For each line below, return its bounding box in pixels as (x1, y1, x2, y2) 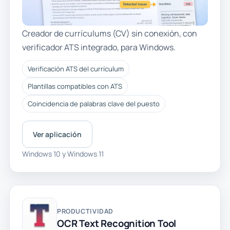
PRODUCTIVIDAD (56, 206, 114, 216)
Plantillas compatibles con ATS (27, 82, 122, 91)
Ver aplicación (32, 129, 82, 140)
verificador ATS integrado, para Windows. (22, 42, 176, 53)
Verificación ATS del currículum (27, 64, 124, 73)
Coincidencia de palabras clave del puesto (27, 99, 160, 109)
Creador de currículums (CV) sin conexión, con (22, 28, 197, 40)
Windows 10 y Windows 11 (22, 149, 104, 159)
